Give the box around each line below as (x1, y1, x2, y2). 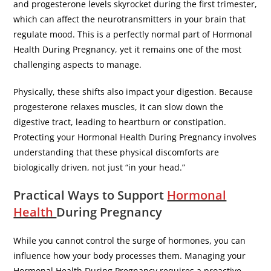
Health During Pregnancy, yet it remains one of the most (13, 43, 242, 55)
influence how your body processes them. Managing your (13, 249, 246, 261)
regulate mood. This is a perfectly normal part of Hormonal (13, 28, 253, 40)
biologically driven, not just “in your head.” (13, 161, 188, 173)
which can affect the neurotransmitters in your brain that (13, 13, 246, 25)
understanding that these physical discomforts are (13, 146, 220, 158)
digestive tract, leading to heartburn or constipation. (13, 116, 227, 128)
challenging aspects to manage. (13, 58, 142, 70)
